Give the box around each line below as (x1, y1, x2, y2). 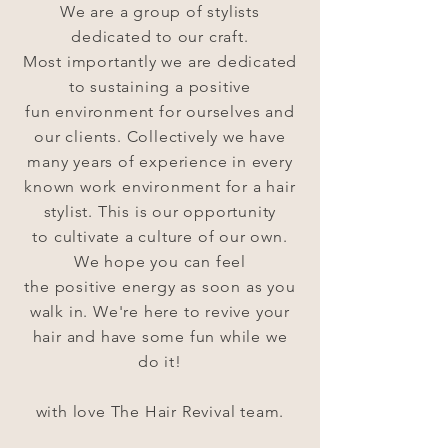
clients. (65, 127, 127, 146)
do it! (138, 352, 182, 371)
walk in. (29, 302, 94, 321)
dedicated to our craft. (71, 27, 249, 46)
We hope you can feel (73, 252, 246, 271)
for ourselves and (154, 102, 295, 121)
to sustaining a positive (68, 77, 252, 96)
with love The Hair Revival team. (35, 402, 285, 421)
